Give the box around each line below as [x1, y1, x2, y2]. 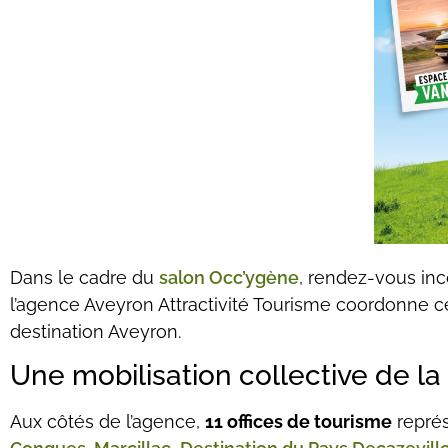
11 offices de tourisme [205, 411, 392, 432]
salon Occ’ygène [159, 266, 299, 288]
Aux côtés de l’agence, [10, 411, 205, 432]
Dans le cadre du [10, 266, 159, 288]
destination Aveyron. [10, 320, 181, 342]
